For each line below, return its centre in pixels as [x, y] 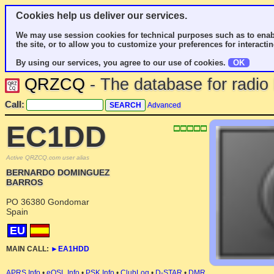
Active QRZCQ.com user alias [48, 157]
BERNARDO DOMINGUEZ [58, 172]
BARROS [24, 182]
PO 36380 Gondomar [48, 202]
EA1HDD [74, 249]
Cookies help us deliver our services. [102, 16]
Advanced [164, 105]
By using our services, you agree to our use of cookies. [122, 63]
